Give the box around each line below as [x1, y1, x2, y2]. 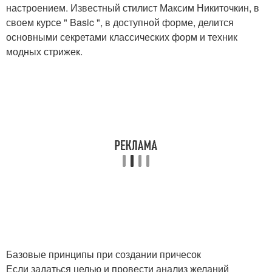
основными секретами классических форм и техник [6, 30, 237, 44]
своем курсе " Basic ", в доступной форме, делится [6, 15, 234, 29]
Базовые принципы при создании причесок [6, 247, 201, 261]
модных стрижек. [6, 44, 83, 58]
